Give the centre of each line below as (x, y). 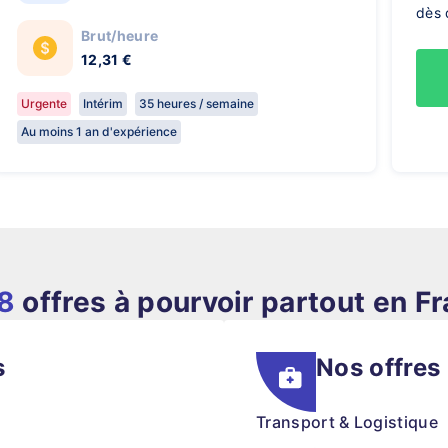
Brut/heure (120, 35)
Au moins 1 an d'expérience (99, 131)
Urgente (44, 103)
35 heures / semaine (196, 103)
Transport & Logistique (347, 422)
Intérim (103, 103)
